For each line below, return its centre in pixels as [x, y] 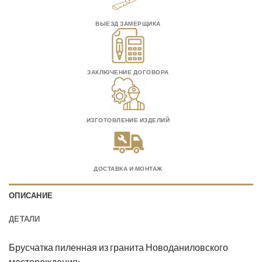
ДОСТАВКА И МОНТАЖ [128, 168]
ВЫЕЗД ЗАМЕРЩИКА [128, 24]
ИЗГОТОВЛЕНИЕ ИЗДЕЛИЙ [128, 120]
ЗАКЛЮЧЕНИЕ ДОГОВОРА [128, 72]
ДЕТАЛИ [25, 218]
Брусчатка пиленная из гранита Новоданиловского [118, 247]
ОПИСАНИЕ [31, 195]
